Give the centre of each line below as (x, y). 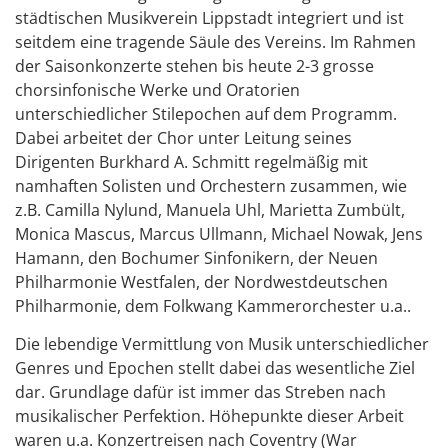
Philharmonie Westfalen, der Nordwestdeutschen (201, 281)
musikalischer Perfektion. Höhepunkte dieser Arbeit (209, 416)
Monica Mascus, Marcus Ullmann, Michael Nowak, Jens (219, 233)
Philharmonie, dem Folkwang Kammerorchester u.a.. (213, 305)
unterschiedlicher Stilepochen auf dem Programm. (206, 113)
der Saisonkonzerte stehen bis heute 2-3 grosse (194, 65)
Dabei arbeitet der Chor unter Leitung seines (183, 137)
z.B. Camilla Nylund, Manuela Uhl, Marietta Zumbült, (210, 209)
